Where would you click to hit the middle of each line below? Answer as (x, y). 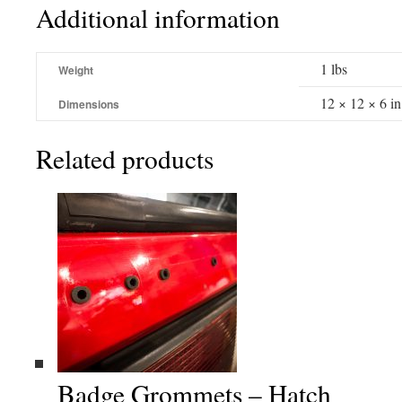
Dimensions (89, 104)
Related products (125, 158)
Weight (76, 70)
